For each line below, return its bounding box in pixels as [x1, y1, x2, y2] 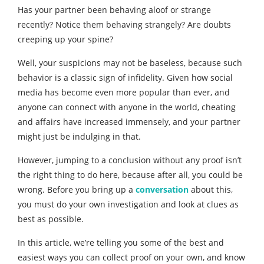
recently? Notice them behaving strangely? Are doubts [18, 19, 231, 30]
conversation [136, 184, 189, 195]
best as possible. [18, 213, 84, 225]
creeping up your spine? [18, 34, 113, 45]
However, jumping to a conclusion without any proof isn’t [18, 154, 242, 166]
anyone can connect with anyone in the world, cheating [18, 101, 236, 113]
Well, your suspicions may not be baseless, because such [18, 57, 242, 68]
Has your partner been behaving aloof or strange [18, 4, 211, 15]
